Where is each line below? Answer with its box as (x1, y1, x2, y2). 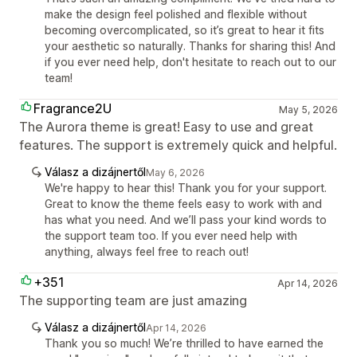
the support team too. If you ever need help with (45, 229, 297, 242)
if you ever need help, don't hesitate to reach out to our (45, 55, 336, 69)
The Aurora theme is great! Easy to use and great (19, 119, 313, 135)
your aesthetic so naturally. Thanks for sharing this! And (45, 39, 335, 53)
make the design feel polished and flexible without (45, 7, 307, 21)
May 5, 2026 (278, 104, 338, 116)
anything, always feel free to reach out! (45, 245, 249, 258)
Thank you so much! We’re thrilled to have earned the (45, 336, 324, 350)
